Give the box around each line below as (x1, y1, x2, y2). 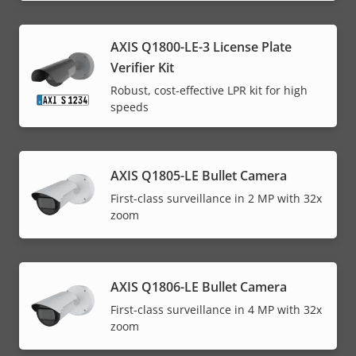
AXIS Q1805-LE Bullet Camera (110, 167, 287, 185)
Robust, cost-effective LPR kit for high (110, 82, 308, 98)
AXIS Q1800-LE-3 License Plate (110, 37, 292, 56)
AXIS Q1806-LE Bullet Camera (110, 278, 287, 296)
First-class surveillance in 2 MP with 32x (110, 191, 322, 207)
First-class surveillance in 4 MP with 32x (110, 302, 322, 318)
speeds (110, 99, 149, 114)
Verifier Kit (110, 58, 174, 76)
